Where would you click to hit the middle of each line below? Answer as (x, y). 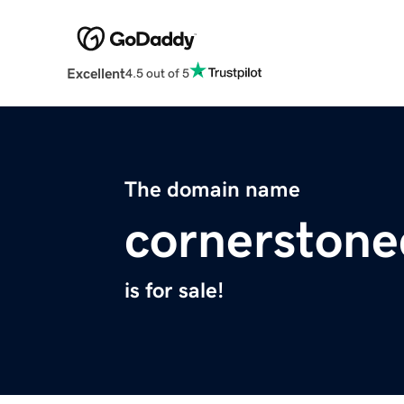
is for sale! (174, 291)
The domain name (212, 190)
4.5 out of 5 (157, 73)
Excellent (96, 73)
